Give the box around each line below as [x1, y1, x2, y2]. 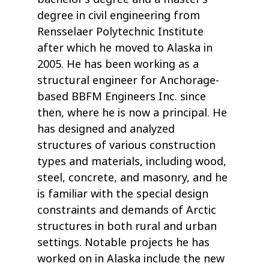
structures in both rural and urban [37, 219, 217, 235]
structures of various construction [37, 138, 216, 154]
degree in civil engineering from [37, 8, 201, 24]
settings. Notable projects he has [37, 235, 210, 251]
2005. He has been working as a [37, 56, 199, 73]
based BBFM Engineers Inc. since [37, 89, 207, 105]
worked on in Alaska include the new [37, 251, 225, 267]
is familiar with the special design [37, 186, 209, 202]
